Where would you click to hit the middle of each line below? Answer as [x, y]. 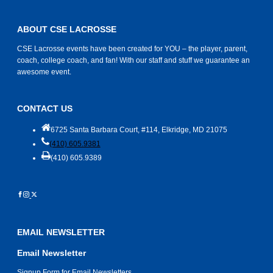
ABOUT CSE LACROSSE [67, 30]
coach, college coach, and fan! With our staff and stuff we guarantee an [134, 61]
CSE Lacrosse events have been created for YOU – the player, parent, [133, 49]
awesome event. [44, 72]
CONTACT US [45, 109]
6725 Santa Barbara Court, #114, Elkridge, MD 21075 [139, 130]
